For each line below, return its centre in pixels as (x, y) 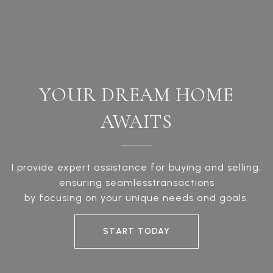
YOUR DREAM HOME (136, 95)
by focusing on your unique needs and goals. (136, 198)
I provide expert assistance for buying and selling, (136, 168)
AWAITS (136, 122)
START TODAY (136, 232)
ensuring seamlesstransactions (136, 183)
